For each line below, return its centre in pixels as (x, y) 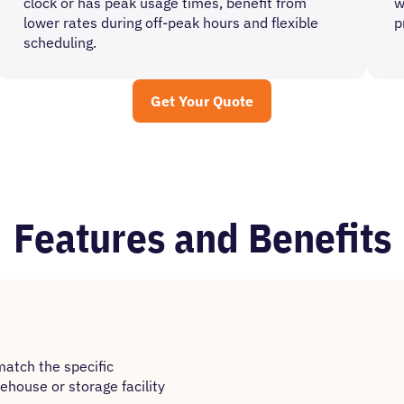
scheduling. (60, 42)
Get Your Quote (202, 101)
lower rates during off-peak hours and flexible (170, 23)
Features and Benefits (202, 237)
